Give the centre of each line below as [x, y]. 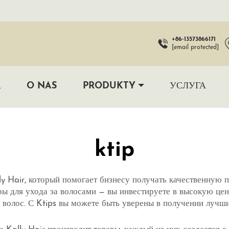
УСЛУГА [188, 86]
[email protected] [195, 48]
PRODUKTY [109, 86]
